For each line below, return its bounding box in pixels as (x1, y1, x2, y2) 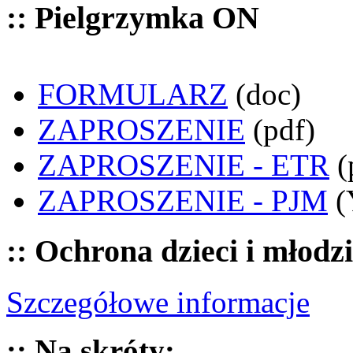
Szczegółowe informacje (6, 285, 310, 319)
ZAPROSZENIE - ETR (38, 147, 329, 182)
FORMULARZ (38, 76, 228, 111)
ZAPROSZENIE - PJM (38, 183, 328, 217)
